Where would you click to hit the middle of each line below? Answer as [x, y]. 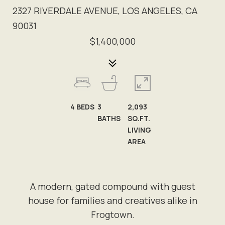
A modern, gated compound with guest [113, 186]
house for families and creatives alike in [113, 200]
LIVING [139, 130]
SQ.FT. [139, 118]
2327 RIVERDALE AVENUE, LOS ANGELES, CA [105, 11]
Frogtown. [113, 214]
